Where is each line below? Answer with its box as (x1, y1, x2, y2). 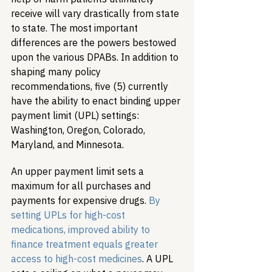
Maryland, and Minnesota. (11, 138, 124, 151)
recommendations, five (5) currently (11, 80, 171, 92)
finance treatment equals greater (11, 238, 160, 250)
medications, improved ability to (11, 223, 152, 236)
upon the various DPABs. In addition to (11, 51, 181, 63)
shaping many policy (11, 66, 103, 78)
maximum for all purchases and (11, 180, 153, 192)
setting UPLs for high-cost (11, 209, 127, 221)
